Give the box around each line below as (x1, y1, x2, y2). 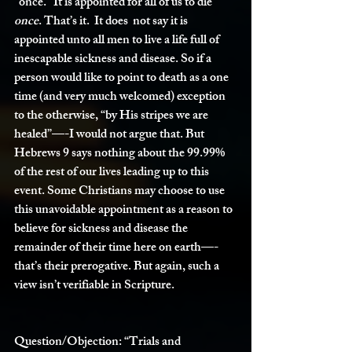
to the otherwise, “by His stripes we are (14, 105, 211, 128)
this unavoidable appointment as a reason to (14, 200, 235, 222)
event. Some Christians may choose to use (14, 181, 227, 203)
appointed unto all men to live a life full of (14, 30, 222, 53)
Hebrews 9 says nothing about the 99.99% (14, 143, 227, 166)
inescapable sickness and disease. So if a (14, 49, 214, 71)
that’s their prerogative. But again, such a (14, 256, 222, 279)
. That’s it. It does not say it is (38, 11, 190, 34)
